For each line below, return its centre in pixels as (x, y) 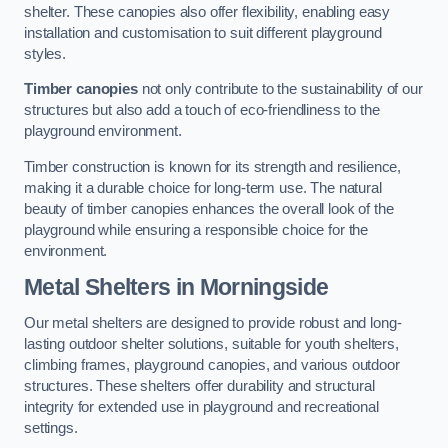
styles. (45, 53)
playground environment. (103, 131)
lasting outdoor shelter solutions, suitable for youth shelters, (211, 343)
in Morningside (249, 287)
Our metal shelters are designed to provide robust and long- (213, 322)
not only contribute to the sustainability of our (280, 89)
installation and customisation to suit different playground (203, 32)
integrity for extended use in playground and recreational (201, 406)
